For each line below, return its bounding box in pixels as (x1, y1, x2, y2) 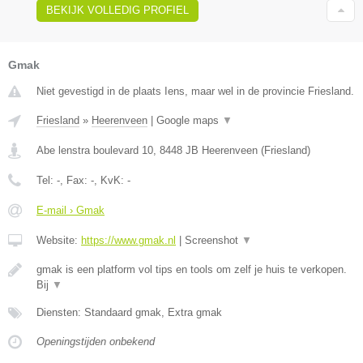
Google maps (156, 114, 222, 127)
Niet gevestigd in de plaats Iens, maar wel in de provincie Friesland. (36, 85, 354, 98)
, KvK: (94, 174, 127, 187)
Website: (36, 234, 81, 247)
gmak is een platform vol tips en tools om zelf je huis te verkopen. (36, 263, 347, 276)
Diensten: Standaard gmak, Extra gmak (36, 306, 222, 319)
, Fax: (60, 174, 91, 187)
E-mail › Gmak (36, 204, 105, 217)
